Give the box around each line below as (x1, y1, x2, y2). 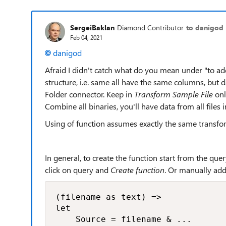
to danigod (186, 22, 223, 32)
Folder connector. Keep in (45, 89, 134, 99)
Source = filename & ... (55, 214, 192, 224)
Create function (110, 164, 164, 175)
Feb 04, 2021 (70, 33, 102, 41)
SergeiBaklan (70, 22, 115, 32)
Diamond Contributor (117, 22, 184, 32)
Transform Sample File (134, 89, 213, 99)
